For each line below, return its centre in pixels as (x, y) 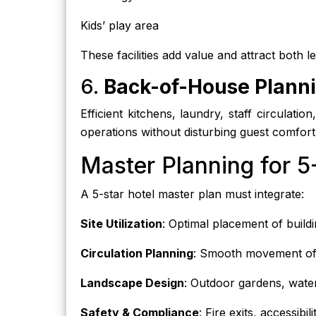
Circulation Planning (137, 253)
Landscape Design (132, 283)
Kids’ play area (120, 25)
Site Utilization (121, 224)
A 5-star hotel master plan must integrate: (192, 194)
